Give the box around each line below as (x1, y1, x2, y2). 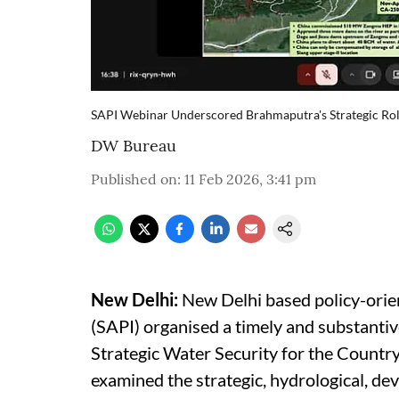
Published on (91, 170, 177, 188)
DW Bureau (91, 135, 176, 156)
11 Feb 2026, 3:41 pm (184, 170, 316, 188)
